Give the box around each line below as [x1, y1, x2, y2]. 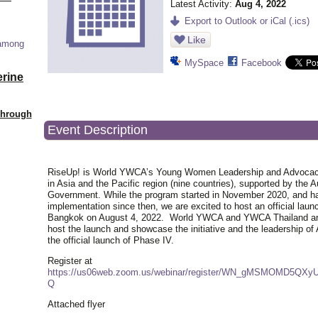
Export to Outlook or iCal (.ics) [185, 16, 309, 26]
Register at [48, 256, 92, 266]
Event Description [48, 123, 148, 137]
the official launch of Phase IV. [48, 235, 177, 246]
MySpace [185, 57, 224, 68]
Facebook [241, 57, 282, 68]
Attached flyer [48, 299, 105, 309]
